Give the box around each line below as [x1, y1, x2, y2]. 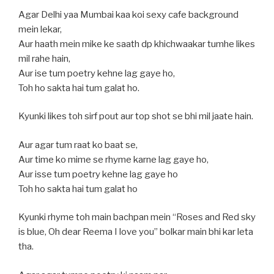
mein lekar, [18, 23, 62, 35]
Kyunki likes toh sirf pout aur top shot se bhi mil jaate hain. [18, 111, 253, 122]
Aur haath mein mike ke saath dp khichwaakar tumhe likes [18, 38, 255, 50]
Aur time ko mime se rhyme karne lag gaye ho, [18, 154, 209, 165]
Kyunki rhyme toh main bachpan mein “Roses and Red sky [18, 212, 256, 223]
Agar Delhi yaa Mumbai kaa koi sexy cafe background [18, 9, 239, 20]
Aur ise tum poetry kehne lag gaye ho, [18, 67, 175, 79]
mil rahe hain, [18, 53, 70, 64]
